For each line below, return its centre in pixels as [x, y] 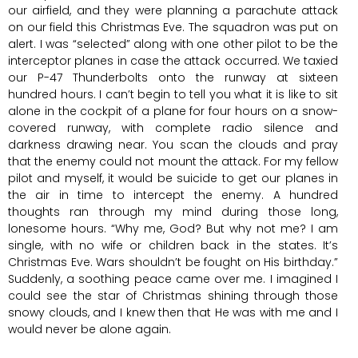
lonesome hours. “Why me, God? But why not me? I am [173, 228]
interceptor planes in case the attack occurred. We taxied [173, 60]
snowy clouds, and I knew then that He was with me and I [173, 312]
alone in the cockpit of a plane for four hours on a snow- [173, 111]
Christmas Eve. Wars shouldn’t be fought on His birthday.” [173, 262]
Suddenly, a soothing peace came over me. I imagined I [173, 278]
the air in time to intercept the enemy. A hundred [173, 195]
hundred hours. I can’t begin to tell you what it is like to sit [173, 94]
